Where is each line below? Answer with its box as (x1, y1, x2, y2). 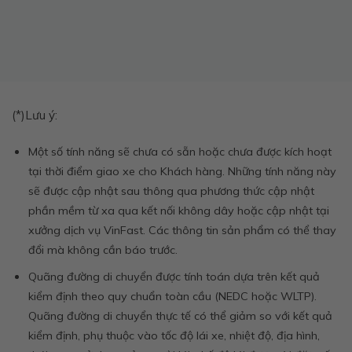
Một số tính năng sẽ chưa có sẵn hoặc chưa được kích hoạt (27, 144, 332, 159)
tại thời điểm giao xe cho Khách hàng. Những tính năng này (27, 163, 336, 178)
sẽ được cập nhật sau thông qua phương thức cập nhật (27, 183, 314, 198)
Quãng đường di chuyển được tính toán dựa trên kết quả (27, 269, 320, 284)
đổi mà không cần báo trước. (27, 242, 178, 257)
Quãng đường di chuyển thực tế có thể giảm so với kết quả (27, 309, 332, 324)
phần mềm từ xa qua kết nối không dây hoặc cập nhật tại (27, 203, 329, 218)
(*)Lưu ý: (12, 107, 57, 123)
